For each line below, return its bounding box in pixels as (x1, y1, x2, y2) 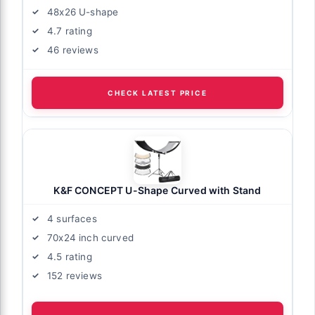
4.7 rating (47, 25, 92, 37)
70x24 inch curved (47, 231, 134, 243)
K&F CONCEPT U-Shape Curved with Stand (53, 184, 262, 196)
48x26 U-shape (47, 6, 119, 18)
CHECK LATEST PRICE (108, 88, 207, 97)
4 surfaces (47, 212, 97, 224)
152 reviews (47, 269, 102, 281)
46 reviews (47, 44, 98, 56)
